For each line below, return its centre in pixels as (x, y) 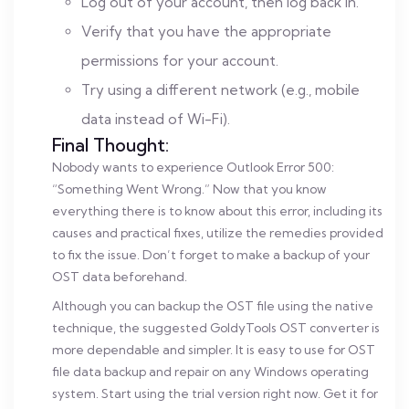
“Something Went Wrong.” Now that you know (189, 189)
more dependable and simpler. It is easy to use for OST (214, 350)
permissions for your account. (180, 61)
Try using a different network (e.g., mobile (220, 90)
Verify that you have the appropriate (206, 31)
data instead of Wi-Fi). (156, 119)
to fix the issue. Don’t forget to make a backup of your (211, 255)
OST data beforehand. (120, 277)
